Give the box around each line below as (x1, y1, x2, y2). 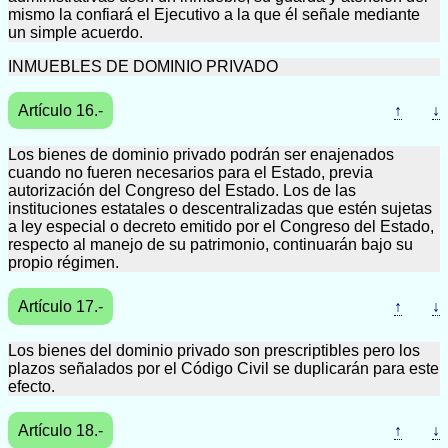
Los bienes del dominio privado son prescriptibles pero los (8, 342, 420, 359)
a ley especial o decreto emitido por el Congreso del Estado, (8, 218, 434, 235)
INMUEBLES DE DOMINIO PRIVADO (8, 58, 278, 75)
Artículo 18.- (18, 422, 103, 439)
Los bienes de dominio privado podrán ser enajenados (8, 146, 394, 163)
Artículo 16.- (18, 102, 103, 119)
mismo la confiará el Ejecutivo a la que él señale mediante (8, 6, 420, 23)
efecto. (8, 378, 55, 395)
